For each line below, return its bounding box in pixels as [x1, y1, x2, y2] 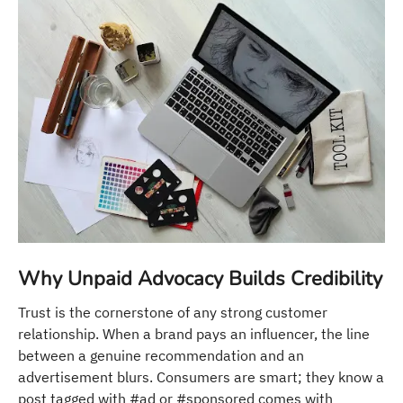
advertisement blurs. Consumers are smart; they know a [18, 368, 384, 387]
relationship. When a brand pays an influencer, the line [18, 325, 370, 344]
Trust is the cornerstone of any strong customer [18, 303, 327, 322]
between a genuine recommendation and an [18, 346, 304, 365]
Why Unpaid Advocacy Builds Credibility [18, 265, 382, 293]
